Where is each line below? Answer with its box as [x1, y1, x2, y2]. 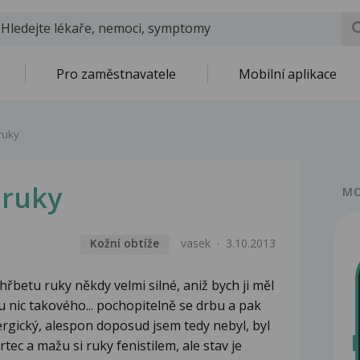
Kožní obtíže [90, 235, 160, 252]
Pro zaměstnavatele [56, 65, 176, 83]
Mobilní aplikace [239, 65, 337, 83]
